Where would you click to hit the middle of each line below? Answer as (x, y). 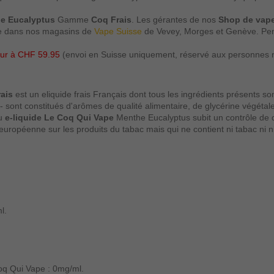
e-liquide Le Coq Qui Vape (59, 117)
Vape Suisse (118, 31)
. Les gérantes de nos (175, 19)
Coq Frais (111, 19)
